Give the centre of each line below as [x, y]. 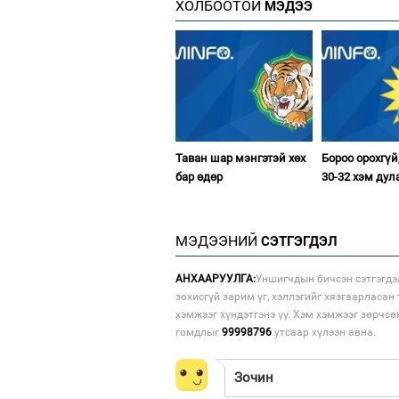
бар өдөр [199, 176]
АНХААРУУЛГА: [216, 278]
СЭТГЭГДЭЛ [297, 241]
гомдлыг [199, 332]
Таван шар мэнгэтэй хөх [240, 158]
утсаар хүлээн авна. [324, 332]
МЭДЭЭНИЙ [216, 240]
